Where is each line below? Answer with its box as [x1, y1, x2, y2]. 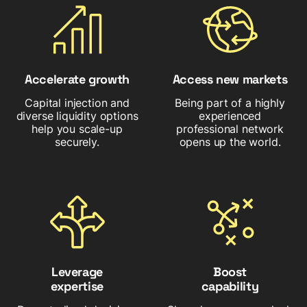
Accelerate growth [25, 71, 130, 87]
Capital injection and [25, 95, 130, 110]
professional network [176, 121, 284, 136]
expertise [51, 278, 103, 294]
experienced [198, 108, 262, 123]
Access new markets [172, 71, 288, 87]
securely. [55, 134, 99, 149]
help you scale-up [32, 121, 123, 136]
